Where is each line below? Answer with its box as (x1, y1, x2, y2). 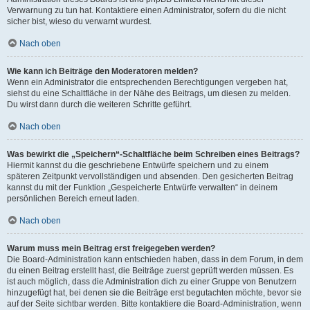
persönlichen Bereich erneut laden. (7, 193, 139, 203)
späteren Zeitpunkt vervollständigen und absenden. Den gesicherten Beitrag (7, 171, 293, 181)
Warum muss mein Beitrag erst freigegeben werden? (7, 243, 215, 253)
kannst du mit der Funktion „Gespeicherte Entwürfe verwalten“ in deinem (7, 182, 277, 192)
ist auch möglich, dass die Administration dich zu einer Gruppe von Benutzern (7, 276, 297, 286)
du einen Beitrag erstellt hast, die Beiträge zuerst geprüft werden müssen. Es (7, 265, 293, 275)
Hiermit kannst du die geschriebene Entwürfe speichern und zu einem (7, 160, 268, 170)
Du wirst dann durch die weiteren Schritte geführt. (7, 99, 192, 109)
